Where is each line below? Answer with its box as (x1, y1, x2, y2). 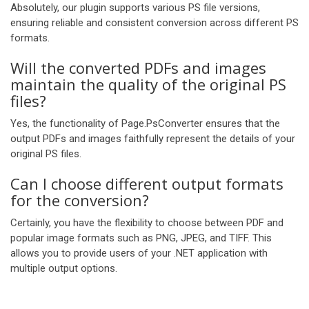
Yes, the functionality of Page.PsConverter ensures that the (10, 117, 280, 130)
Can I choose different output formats (10, 173, 283, 194)
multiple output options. (10, 262, 117, 275)
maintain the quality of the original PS (10, 74, 286, 94)
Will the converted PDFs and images (10, 57, 266, 78)
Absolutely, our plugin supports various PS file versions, (10, 1, 260, 14)
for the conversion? (10, 190, 149, 210)
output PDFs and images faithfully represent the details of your (10, 132, 295, 145)
